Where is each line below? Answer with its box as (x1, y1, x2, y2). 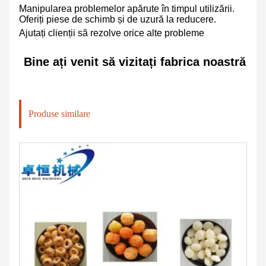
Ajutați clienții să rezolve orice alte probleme (19, 28, 204, 39)
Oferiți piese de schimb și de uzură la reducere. (19, 14, 216, 25)
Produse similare (28, 109, 90, 119)
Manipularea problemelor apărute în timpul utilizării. (19, 4, 235, 14)
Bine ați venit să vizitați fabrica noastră (24, 55, 246, 69)
